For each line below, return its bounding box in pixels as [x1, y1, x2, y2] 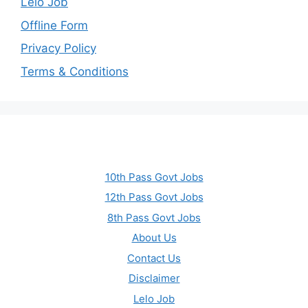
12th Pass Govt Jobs [104, 190, 203, 204]
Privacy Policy [21, 41, 96, 56]
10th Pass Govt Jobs [104, 170, 203, 184]
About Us [131, 231, 177, 245]
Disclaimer [128, 272, 180, 285]
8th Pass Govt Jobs [107, 210, 201, 224]
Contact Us [127, 251, 181, 265]
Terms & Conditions [21, 64, 129, 78]
